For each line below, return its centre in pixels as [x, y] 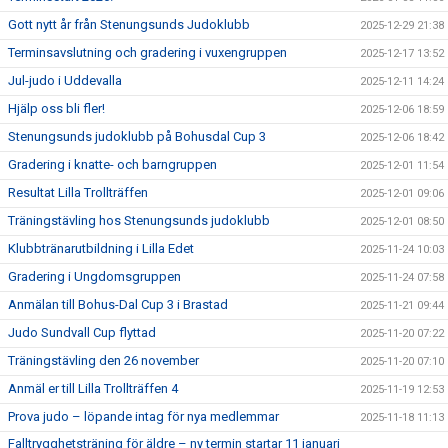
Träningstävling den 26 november [103, 360]
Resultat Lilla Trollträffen [78, 192]
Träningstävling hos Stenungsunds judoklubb [139, 220]
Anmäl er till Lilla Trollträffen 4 [93, 388]
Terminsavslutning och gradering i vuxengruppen [147, 52]
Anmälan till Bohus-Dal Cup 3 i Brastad [118, 304]
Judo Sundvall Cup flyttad [82, 332]
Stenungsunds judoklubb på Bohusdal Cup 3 [137, 136]
